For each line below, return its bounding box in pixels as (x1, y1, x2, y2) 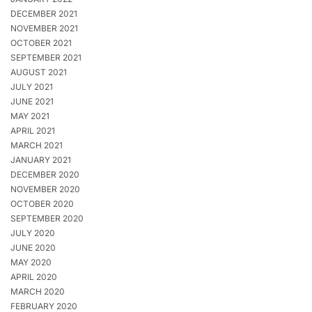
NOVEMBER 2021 (10, 23, 78, 34)
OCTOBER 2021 (10, 38, 72, 49)
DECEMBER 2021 (10, 8, 77, 19)
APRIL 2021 (10, 125, 55, 136)
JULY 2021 (10, 81, 53, 93)
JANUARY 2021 (10, 155, 71, 166)
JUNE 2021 (10, 96, 54, 107)
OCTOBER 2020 (10, 198, 74, 210)
